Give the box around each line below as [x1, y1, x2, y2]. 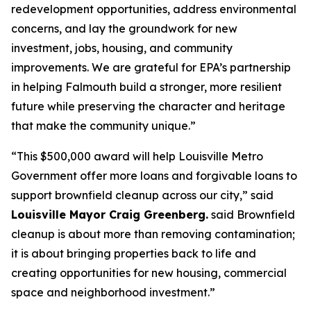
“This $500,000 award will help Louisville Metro [11, 149, 263, 163]
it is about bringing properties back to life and [11, 246, 256, 260]
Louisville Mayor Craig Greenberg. [11, 208, 208, 221]
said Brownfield [208, 208, 295, 221]
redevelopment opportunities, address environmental [11, 2, 296, 16]
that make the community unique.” [11, 119, 196, 133]
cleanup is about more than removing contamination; [11, 227, 295, 241]
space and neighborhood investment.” [11, 285, 215, 299]
